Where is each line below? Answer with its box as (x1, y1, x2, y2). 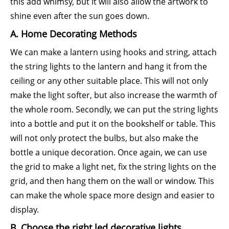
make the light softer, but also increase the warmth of (10, 89, 217, 101)
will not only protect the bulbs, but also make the (10, 132, 198, 144)
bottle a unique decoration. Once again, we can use (10, 147, 207, 158)
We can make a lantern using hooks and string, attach (10, 47, 217, 58)
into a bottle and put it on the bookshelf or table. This (10, 118, 216, 129)
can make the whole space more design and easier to (10, 190, 215, 201)
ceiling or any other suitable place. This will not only (10, 75, 208, 86)
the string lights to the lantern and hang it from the (10, 61, 207, 72)
